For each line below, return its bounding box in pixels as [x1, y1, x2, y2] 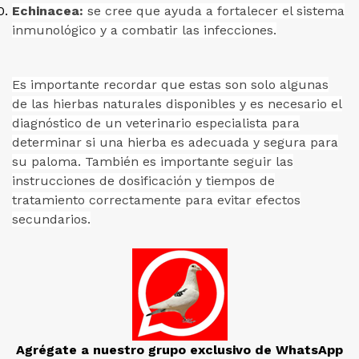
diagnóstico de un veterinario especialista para [12, 115, 300, 131]
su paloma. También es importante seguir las [12, 154, 293, 169]
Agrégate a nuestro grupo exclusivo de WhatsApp [16, 342, 343, 357]
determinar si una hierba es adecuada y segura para [12, 135, 338, 150]
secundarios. [12, 212, 91, 227]
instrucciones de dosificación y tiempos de [12, 173, 275, 188]
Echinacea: [12, 3, 83, 18]
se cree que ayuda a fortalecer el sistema [83, 3, 345, 18]
